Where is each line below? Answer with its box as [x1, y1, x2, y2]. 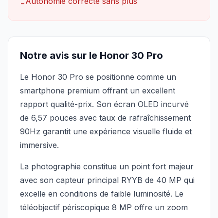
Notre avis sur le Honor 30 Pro [20, 50, 163, 61]
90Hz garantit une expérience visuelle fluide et [20, 127, 192, 136]
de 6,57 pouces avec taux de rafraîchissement [20, 113, 191, 123]
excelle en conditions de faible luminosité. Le [20, 189, 183, 199]
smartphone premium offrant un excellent [20, 86, 175, 95]
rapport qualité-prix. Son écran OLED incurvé [20, 99, 189, 109]
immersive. [20, 140, 59, 150]
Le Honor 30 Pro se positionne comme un [20, 72, 176, 82]
